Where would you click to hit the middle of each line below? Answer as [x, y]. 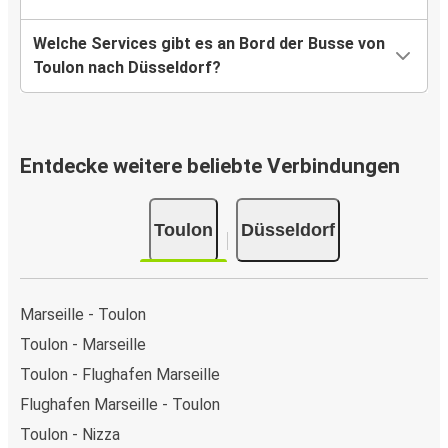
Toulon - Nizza [70, 434]
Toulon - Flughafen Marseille [120, 374]
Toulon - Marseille [83, 344]
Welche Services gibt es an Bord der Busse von [209, 44]
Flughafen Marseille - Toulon [120, 404]
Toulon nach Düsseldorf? [127, 68]
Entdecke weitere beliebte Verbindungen [210, 166]
